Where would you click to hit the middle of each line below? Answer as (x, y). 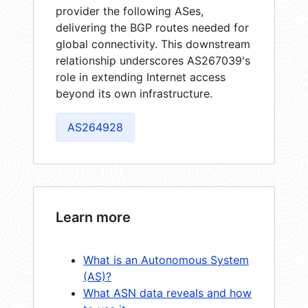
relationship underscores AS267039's (153, 60)
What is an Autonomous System (166, 260)
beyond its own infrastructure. (134, 93)
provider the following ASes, (130, 11)
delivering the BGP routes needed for (152, 27)
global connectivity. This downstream (153, 44)
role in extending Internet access (141, 77)
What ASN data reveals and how (167, 293)
